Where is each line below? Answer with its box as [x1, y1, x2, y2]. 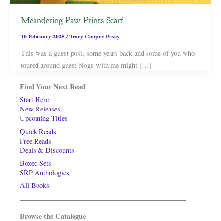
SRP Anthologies [20, 167, 69, 177]
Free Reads [20, 136, 51, 146]
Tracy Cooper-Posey [69, 32, 120, 41]
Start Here [20, 95, 49, 105]
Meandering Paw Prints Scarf [20, 14, 123, 27]
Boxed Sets [20, 158, 51, 168]
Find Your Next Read [20, 81, 85, 92]
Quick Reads [20, 126, 56, 136]
